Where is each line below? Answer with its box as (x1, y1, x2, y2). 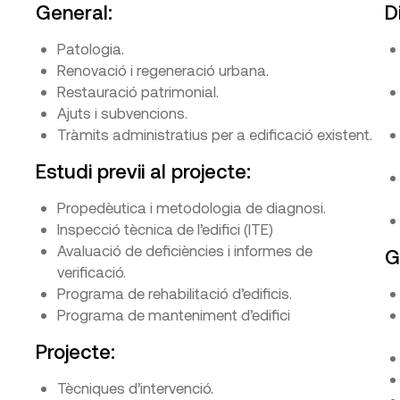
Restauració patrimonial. (57, 82, 219, 100)
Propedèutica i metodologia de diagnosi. (57, 198, 326, 216)
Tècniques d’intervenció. (57, 379, 213, 396)
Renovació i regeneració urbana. (57, 61, 269, 79)
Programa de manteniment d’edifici (57, 305, 290, 323)
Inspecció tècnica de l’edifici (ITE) (57, 220, 273, 237)
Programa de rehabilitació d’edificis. (57, 284, 292, 302)
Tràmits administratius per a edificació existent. (57, 125, 372, 143)
